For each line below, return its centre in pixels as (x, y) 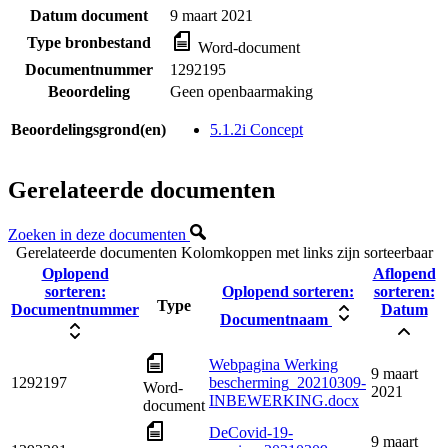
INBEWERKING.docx (284, 401)
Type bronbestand (88, 42)
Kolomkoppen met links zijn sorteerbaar (306, 253)
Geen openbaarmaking (241, 91)
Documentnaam (276, 320)
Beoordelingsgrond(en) (88, 129)
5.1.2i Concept (256, 129)
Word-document (247, 47)
